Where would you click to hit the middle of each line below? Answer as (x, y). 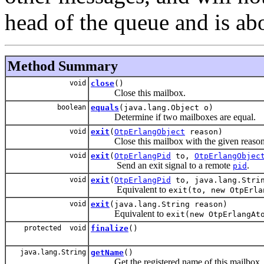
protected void (55, 228)
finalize (110, 228)
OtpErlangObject (150, 131)
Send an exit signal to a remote (162, 165)
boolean (70, 107)
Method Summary (63, 66)
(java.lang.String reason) (169, 204)
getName (107, 252)
